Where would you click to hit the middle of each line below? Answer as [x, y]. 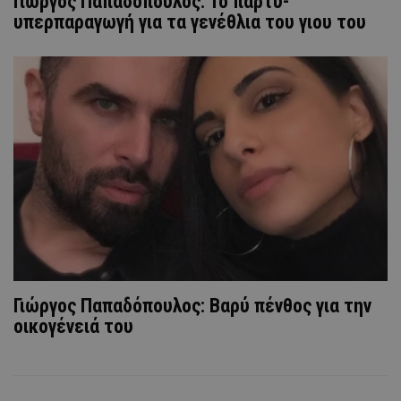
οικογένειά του [73, 326]
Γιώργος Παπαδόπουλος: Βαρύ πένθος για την [192, 305]
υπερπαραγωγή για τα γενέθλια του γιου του [190, 21]
